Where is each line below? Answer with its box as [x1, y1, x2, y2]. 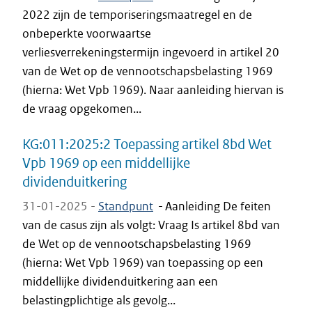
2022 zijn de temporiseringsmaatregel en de [22, 7, 252, 22]
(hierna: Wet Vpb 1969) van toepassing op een [22, 255, 263, 270]
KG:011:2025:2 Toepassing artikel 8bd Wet [22, 135, 272, 153]
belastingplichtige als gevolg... [22, 292, 175, 308]
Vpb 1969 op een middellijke [22, 154, 190, 171]
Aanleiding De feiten [165, 198, 271, 214]
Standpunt [98, 198, 153, 214]
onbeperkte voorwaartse [22, 26, 151, 41]
